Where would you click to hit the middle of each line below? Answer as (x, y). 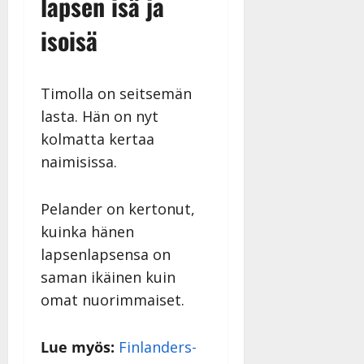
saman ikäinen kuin (108, 277)
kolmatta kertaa (97, 139)
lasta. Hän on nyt (100, 117)
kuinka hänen (87, 232)
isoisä (69, 41)
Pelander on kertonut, (118, 209)
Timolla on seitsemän (116, 94)
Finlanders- (158, 347)
